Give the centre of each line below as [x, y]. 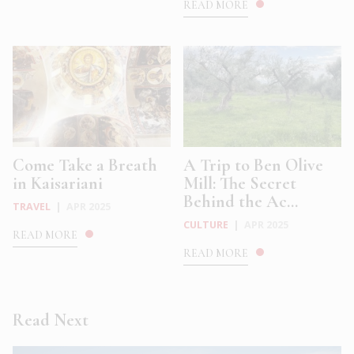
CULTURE [206, 224]
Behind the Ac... [241, 201]
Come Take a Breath [85, 165]
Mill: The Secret [240, 183]
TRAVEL [32, 206]
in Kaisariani [58, 183]
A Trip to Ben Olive [254, 165]
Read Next [51, 320]
